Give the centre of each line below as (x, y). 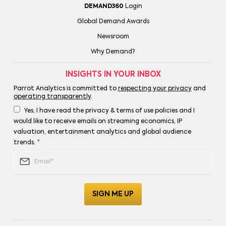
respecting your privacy (155, 89)
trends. (24, 143)
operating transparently (52, 97)
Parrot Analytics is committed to (66, 89)
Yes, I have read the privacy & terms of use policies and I (109, 111)
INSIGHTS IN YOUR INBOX (113, 75)
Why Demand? (113, 52)
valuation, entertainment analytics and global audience (102, 132)
